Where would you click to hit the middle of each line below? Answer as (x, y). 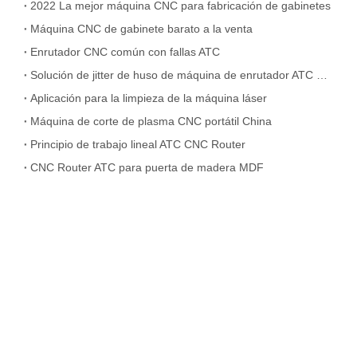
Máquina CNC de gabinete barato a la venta (141, 29)
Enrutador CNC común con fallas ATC (125, 52)
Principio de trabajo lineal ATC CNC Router (138, 144)
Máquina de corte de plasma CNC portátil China (151, 121)
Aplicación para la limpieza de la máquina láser (149, 98)
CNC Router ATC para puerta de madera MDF (147, 167)
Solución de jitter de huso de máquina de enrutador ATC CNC (322, 75)
